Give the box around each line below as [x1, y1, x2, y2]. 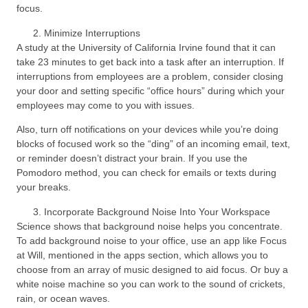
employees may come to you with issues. [16, 99, 195, 111]
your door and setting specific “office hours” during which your [16, 85, 285, 96]
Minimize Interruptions [44, 27, 140, 38]
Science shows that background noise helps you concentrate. [16, 220, 283, 232]
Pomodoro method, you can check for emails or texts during [16, 167, 276, 179]
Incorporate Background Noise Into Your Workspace [44, 206, 270, 217]
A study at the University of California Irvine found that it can [16, 41, 276, 53]
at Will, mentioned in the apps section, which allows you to [16, 249, 268, 261]
